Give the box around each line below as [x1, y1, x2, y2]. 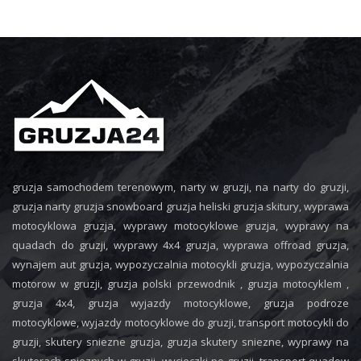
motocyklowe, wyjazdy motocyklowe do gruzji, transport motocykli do [12, 315, 349, 330]
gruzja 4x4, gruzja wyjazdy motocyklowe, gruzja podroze [12, 296, 349, 310]
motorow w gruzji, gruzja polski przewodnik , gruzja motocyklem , [12, 276, 349, 291]
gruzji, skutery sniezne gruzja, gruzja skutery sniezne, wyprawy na [12, 334, 349, 349]
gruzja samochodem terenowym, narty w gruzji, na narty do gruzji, [12, 180, 349, 194]
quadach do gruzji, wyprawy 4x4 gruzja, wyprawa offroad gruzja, [12, 238, 349, 252]
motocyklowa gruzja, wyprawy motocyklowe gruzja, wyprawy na [12, 218, 349, 233]
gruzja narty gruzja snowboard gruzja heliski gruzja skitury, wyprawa [12, 199, 349, 214]
